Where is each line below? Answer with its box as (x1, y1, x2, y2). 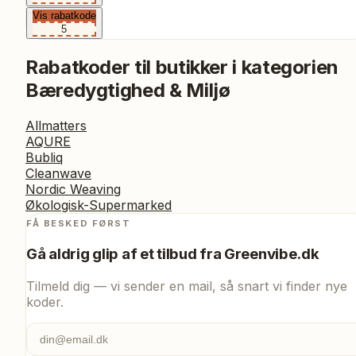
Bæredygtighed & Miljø (25, 79, 230, 103)
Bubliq (25, 149, 63, 166)
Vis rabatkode (33, 10, 96, 22)
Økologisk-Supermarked (25, 197, 172, 214)
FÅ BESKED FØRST (26, 218, 131, 230)
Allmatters (25, 118, 87, 134)
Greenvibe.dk (224, 244, 319, 263)
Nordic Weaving (25, 181, 121, 198)
